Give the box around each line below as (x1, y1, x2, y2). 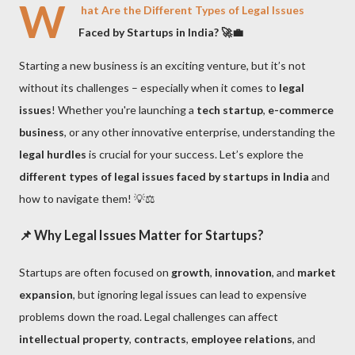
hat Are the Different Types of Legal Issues (81, 3, 304, 17)
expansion (19, 287, 73, 301)
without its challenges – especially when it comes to (19, 81, 279, 94)
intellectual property (19, 331, 129, 345)
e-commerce (268, 103, 334, 116)
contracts (134, 331, 186, 345)
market (297, 265, 336, 279)
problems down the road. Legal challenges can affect (19, 309, 278, 323)
